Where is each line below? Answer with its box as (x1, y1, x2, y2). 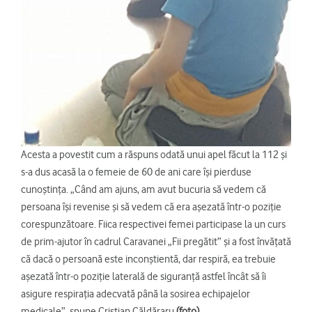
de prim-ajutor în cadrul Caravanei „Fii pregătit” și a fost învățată (21, 235, 291, 249)
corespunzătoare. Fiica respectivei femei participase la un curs (21, 218, 286, 231)
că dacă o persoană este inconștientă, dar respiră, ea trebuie (21, 253, 276, 266)
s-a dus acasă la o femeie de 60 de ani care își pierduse (21, 166, 251, 179)
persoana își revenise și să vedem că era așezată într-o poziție (21, 201, 281, 214)
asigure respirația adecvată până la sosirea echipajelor (21, 288, 250, 301)
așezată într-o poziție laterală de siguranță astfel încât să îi (21, 270, 266, 283)
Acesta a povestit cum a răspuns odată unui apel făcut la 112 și (21, 148, 287, 162)
